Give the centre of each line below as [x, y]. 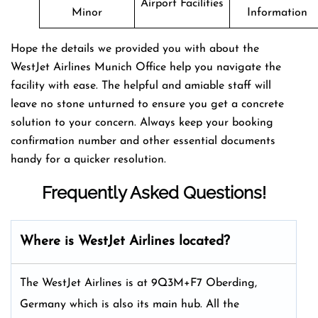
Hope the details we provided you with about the [135, 49]
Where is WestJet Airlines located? [125, 241]
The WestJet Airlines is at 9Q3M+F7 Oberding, [138, 283]
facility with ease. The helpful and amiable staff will [141, 86]
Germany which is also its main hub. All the [130, 304]
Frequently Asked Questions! [154, 192]
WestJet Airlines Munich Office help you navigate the [146, 67]
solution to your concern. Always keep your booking [142, 122]
